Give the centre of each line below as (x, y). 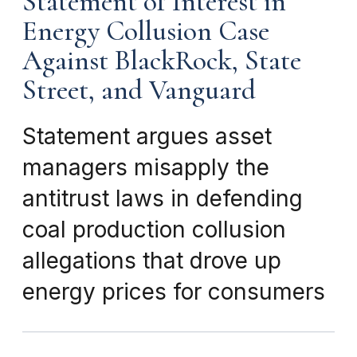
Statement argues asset (147, 136)
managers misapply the (146, 167)
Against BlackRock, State (162, 60)
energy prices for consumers (174, 291)
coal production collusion (154, 229)
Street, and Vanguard (139, 90)
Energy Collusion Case (146, 31)
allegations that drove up (152, 260)
